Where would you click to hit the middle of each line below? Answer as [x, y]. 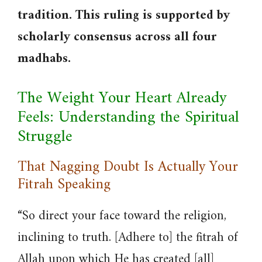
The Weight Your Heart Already [122, 99]
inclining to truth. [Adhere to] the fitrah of [128, 238]
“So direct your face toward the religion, [122, 216]
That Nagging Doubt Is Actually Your [128, 167]
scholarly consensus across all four [117, 37]
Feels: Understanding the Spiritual [128, 118]
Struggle [45, 137]
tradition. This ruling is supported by [124, 15]
